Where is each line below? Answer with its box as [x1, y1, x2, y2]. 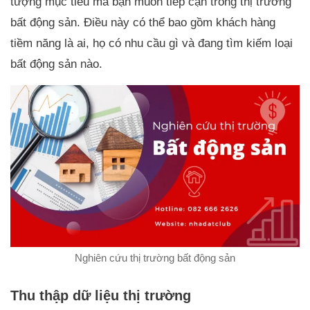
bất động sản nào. [10, 57, 102, 71]
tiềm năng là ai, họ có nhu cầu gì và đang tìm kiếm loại [10, 36, 293, 50]
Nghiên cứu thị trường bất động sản [75, 251, 235, 264]
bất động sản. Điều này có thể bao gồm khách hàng [10, 15, 275, 29]
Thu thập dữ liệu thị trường [10, 287, 191, 303]
